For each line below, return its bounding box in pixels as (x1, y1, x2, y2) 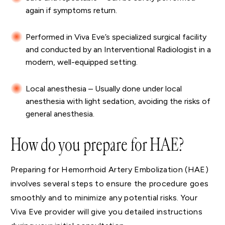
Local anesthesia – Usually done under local (26, 84, 182, 94)
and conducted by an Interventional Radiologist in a (26, 45, 211, 55)
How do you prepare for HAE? (11, 134, 184, 157)
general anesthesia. (26, 109, 94, 119)
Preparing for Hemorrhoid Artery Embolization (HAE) (11, 165, 209, 175)
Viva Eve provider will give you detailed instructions (11, 207, 202, 217)
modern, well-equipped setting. (26, 57, 138, 67)
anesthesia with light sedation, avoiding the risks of (26, 96, 210, 106)
